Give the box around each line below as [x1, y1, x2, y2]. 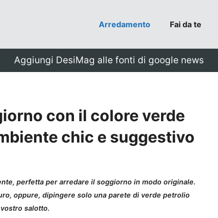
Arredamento [99, 19, 150, 29]
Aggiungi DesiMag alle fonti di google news [14, 54, 204, 66]
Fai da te [170, 19, 201, 29]
